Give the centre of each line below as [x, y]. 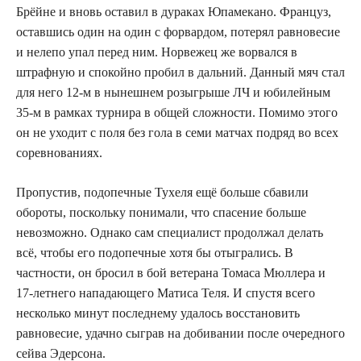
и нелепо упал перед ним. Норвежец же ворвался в [157, 52]
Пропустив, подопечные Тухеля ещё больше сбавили [162, 192]
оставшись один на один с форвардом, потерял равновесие [178, 31]
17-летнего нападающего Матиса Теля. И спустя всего [166, 293]
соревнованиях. [59, 152]
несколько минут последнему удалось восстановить [158, 313]
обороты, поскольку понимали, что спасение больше [161, 212]
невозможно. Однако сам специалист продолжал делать [170, 232]
